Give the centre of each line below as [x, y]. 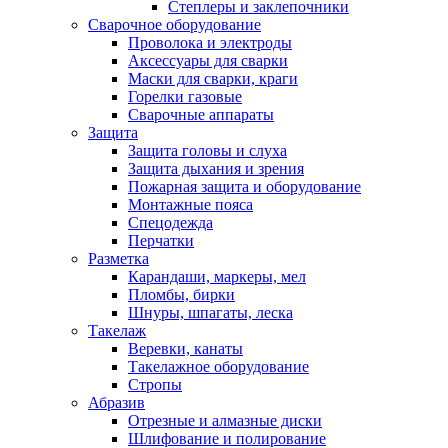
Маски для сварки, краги [213, 79]
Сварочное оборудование [174, 25]
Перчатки [161, 241]
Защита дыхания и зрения [216, 169]
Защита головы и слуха [207, 151]
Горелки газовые [185, 97]
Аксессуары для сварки [208, 61]
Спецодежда [170, 223]
